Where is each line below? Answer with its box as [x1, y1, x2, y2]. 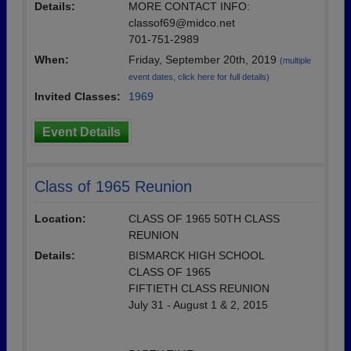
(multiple [280, 56, 311, 65]
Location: [34, 212, 86, 225]
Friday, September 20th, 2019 [128, 53, 280, 66]
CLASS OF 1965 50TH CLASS [128, 212, 280, 225]
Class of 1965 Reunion [34, 178, 192, 195]
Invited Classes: [34, 90, 121, 103]
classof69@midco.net [128, 16, 235, 29]
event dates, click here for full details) [128, 72, 270, 81]
